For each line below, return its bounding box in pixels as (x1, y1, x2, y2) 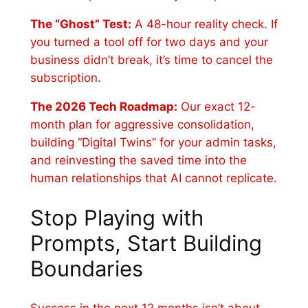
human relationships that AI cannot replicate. (30, 171, 277, 186)
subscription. (30, 70, 101, 85)
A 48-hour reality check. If (131, 16, 278, 31)
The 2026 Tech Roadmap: (30, 100, 177, 114)
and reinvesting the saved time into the (30, 153, 247, 168)
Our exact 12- (177, 100, 256, 114)
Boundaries (30, 256, 143, 282)
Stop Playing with (30, 205, 203, 231)
